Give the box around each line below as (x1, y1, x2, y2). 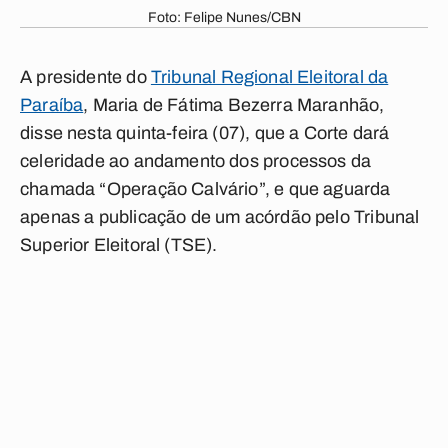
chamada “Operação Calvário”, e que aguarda (20, 179, 391, 199)
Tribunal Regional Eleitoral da (150, 67, 389, 87)
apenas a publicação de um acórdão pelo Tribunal (20, 207, 420, 227)
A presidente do (20, 67, 151, 87)
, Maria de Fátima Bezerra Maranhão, (83, 95, 385, 115)
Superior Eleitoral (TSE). (20, 235, 218, 255)
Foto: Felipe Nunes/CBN (147, 10, 301, 25)
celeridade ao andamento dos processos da (20, 151, 372, 171)
